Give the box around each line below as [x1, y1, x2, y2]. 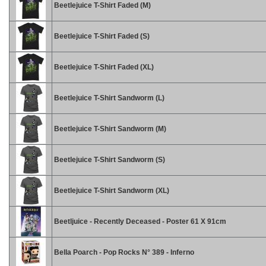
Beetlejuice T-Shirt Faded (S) [52, 32, 150, 40]
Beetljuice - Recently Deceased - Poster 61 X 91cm [52, 217, 226, 226]
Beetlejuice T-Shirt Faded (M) [52, 1, 151, 9]
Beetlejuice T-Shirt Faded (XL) [52, 63, 154, 71]
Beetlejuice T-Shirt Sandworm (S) [52, 156, 165, 164]
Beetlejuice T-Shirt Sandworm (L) [52, 94, 164, 102]
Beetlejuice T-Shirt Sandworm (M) [52, 125, 166, 133]
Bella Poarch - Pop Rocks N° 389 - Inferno [52, 248, 194, 256]
